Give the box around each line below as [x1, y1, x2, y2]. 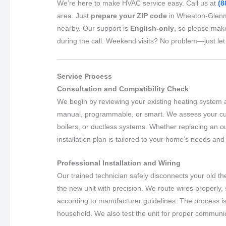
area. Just [57, 12, 91, 20]
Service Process [57, 72, 112, 80]
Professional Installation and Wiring [57, 158, 181, 167]
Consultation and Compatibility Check [57, 84, 189, 93]
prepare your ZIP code [91, 12, 167, 20]
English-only [130, 24, 175, 33]
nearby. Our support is [57, 24, 131, 33]
